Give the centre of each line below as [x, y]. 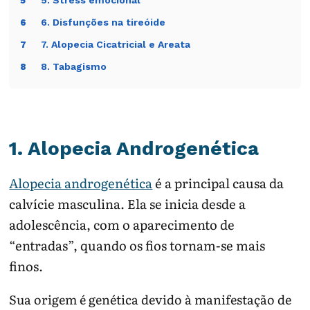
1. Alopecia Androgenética [134, 148]
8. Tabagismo [74, 66]
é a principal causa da [218, 183]
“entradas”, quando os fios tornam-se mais [137, 245]
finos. [26, 266]
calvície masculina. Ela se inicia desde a [128, 204]
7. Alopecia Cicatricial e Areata [116, 44]
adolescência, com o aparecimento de [122, 225]
